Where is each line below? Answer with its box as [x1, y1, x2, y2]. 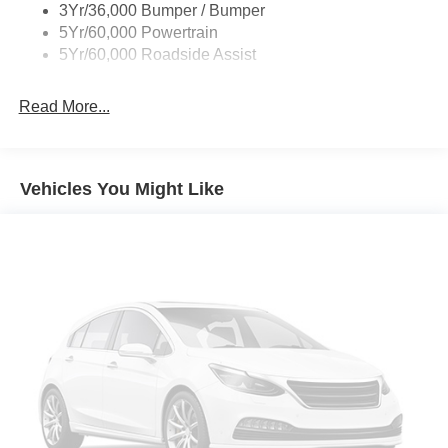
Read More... [18, 97, 110, 115]
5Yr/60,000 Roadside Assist [58, 45, 256, 63]
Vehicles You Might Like [20, 178, 224, 199]
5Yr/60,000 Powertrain [58, 23, 218, 41]
